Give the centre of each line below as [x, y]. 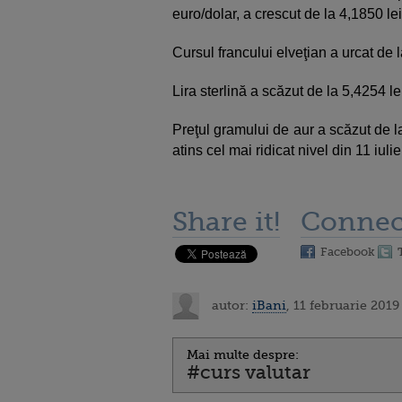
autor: [230, 305]
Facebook [348, 252]
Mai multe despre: [243, 354]
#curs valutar [249, 372]
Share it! [226, 222]
